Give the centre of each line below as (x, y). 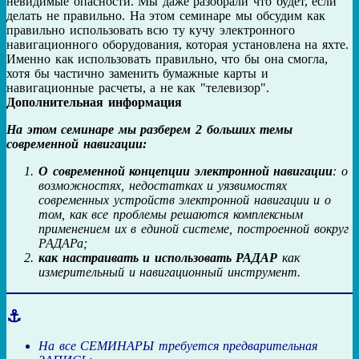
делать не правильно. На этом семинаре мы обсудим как (166, 16)
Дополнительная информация (94, 103)
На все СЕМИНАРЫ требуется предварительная (178, 346)
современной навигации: (77, 144)
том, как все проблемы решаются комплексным (171, 215)
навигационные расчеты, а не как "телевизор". (138, 88)
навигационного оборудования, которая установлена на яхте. (178, 45)
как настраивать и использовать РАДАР (158, 258)
